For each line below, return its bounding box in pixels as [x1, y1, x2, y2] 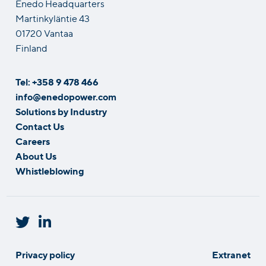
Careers [15, 134, 50, 147]
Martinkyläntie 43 [15, 11, 90, 24]
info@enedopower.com [15, 90, 117, 103]
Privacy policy [15, 248, 75, 261]
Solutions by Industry [15, 104, 107, 118]
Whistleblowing [15, 164, 85, 177]
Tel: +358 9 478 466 [15, 75, 99, 88]
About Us [15, 149, 57, 162]
